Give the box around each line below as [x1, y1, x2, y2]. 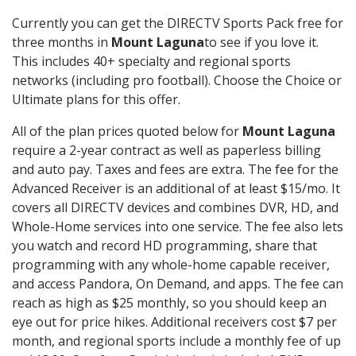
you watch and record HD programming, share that [12, 237, 317, 255]
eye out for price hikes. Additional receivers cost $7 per [12, 313, 337, 331]
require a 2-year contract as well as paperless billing [12, 141, 321, 160]
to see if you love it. [204, 33, 319, 52]
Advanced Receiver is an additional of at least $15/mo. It [12, 180, 340, 198]
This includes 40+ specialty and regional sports [12, 52, 291, 71]
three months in [12, 33, 111, 52]
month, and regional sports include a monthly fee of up [12, 332, 341, 350]
